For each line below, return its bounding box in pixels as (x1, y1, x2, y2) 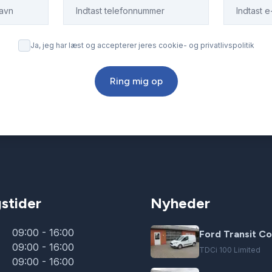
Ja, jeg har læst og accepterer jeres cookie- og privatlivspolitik (30, 41, 254, 50)
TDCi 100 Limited (199, 245, 260, 254)
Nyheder (151, 194, 210, 212)
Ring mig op (109, 75, 163, 87)
